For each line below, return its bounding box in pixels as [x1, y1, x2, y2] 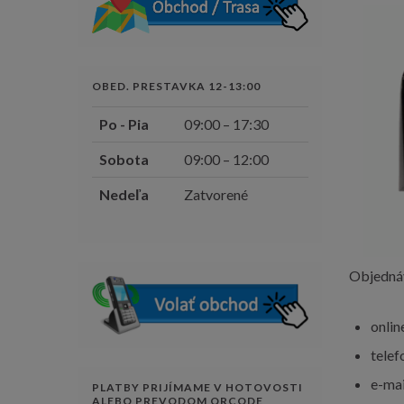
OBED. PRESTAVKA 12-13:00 [92, 78, 261, 93]
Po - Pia [99, 115, 149, 133]
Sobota [99, 150, 149, 168]
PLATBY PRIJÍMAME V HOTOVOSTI [92, 380, 303, 394]
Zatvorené [184, 185, 248, 203]
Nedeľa [99, 185, 149, 203]
